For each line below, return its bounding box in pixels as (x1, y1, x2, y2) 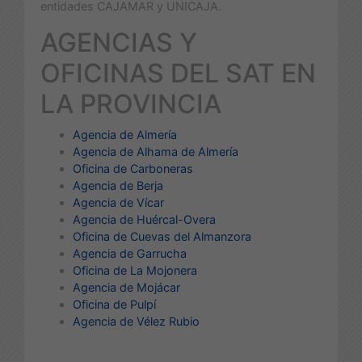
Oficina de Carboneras (73, 161, 193, 175)
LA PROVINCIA (40, 87, 221, 120)
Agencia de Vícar (73, 195, 164, 209)
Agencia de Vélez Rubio (73, 314, 200, 328)
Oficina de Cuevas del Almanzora (73, 229, 251, 243)
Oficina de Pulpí (73, 297, 156, 311)
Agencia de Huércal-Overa (73, 212, 216, 226)
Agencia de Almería (73, 127, 177, 141)
